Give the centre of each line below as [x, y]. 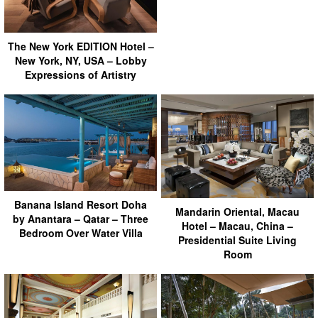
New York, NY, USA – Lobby [81, 61]
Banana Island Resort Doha [81, 205]
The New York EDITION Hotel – [81, 46]
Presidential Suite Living [237, 240]
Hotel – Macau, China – [237, 226]
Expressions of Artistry [81, 75]
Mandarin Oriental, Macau [237, 212]
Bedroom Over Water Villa [81, 233]
